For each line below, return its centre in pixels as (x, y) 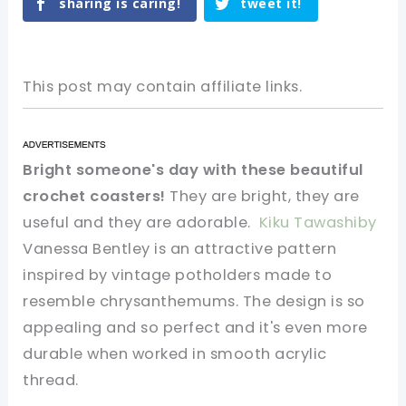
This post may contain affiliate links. (163, 87)
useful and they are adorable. (139, 223)
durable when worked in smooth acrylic (175, 354)
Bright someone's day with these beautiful (193, 170)
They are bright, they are (262, 197)
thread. (51, 381)
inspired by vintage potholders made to (178, 275)
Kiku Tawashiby (316, 223)
